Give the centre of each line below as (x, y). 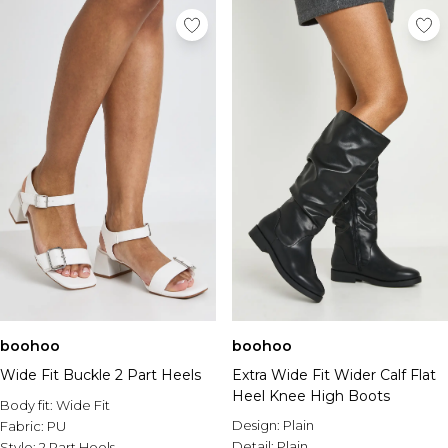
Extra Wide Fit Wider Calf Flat (334, 375)
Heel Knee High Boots (311, 396)
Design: (257, 425)
